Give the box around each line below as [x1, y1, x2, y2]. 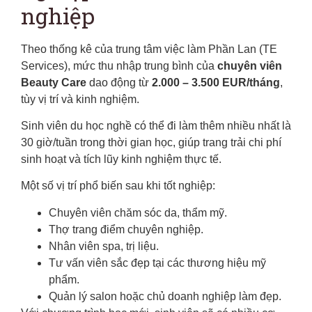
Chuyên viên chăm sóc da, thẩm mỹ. [49, 206, 227, 219]
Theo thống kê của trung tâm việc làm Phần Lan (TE [21, 42, 277, 55]
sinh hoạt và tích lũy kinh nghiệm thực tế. [21, 153, 221, 165]
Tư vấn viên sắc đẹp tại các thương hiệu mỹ [49, 256, 266, 269]
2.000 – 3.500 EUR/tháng [152, 76, 280, 88]
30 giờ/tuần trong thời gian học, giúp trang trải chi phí [21, 136, 281, 148]
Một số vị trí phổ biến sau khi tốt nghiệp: [21, 180, 215, 192]
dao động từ [86, 76, 152, 88]
